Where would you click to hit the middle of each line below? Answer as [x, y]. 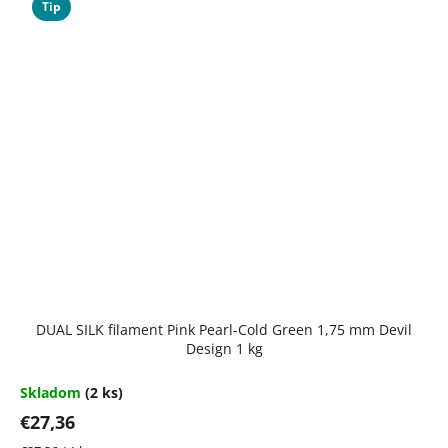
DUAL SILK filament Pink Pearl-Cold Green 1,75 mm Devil [224, 329]
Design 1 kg [224, 348]
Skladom [52, 392]
